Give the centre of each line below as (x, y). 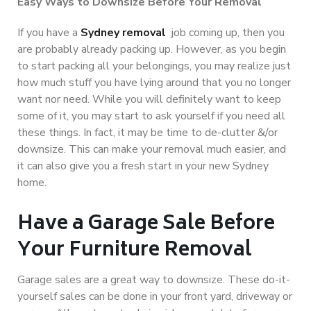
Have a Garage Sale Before (146, 225)
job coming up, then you (227, 33)
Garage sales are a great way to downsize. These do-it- (154, 280)
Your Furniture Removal (135, 251)
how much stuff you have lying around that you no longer (154, 83)
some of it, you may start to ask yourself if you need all (151, 116)
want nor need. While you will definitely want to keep (149, 100)
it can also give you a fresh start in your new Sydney (143, 166)
